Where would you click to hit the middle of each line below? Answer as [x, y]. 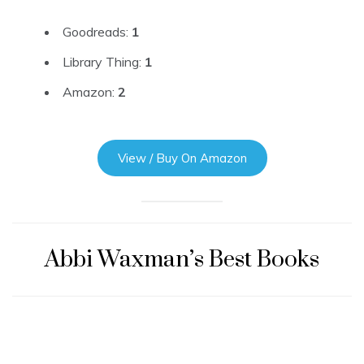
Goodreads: [97, 32]
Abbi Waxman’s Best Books [182, 260]
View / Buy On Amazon [182, 158]
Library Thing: [104, 62]
